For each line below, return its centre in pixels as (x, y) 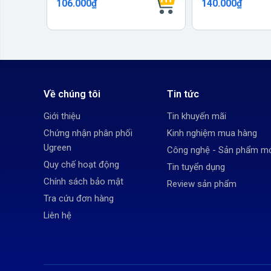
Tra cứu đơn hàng (79, 199)
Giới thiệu (62, 116)
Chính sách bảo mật (83, 182)
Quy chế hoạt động (81, 165)
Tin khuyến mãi (197, 116)
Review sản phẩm (202, 184)
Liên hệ (57, 216)
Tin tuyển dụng (196, 167)
